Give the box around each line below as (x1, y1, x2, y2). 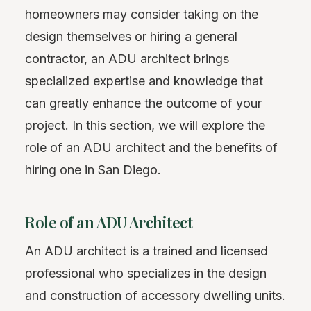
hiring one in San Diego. (25, 162, 161, 177)
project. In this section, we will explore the (25, 117, 265, 133)
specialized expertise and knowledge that (25, 73, 263, 88)
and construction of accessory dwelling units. (25, 287, 285, 303)
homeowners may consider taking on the (25, 6, 258, 22)
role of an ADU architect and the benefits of (25, 140, 278, 155)
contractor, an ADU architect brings (25, 51, 229, 66)
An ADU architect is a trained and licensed (25, 243, 268, 258)
